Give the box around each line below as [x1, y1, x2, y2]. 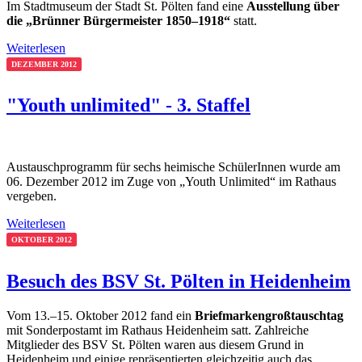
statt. [230, 13, 257, 27]
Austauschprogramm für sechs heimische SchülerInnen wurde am [6, 160, 340, 175]
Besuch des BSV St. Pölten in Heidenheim [6, 271, 351, 293]
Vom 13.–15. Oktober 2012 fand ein [6, 309, 195, 323]
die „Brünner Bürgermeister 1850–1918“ [6, 13, 230, 27]
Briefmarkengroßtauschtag [195, 309, 343, 323]
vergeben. [6, 189, 57, 204]
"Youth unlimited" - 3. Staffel [6, 95, 250, 116]
